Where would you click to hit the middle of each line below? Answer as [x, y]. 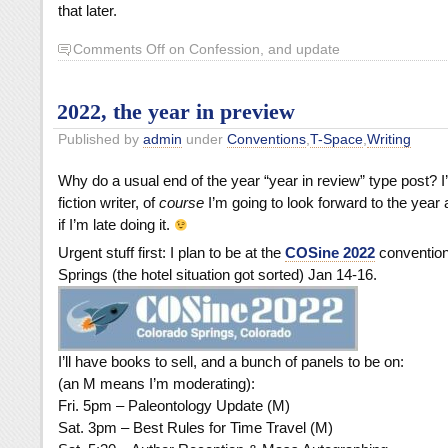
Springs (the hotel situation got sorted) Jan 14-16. [217, 275]
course [181, 202]
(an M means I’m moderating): [156, 384]
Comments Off [119, 49]
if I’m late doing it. [116, 224]
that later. [87, 11]
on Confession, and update [252, 49]
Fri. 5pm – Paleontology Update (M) [174, 406]
